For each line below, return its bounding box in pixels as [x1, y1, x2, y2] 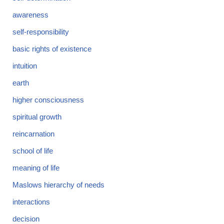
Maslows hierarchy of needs [12, 180, 104, 189]
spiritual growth [12, 112, 61, 121]
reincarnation [12, 129, 54, 138]
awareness [12, 10, 48, 19]
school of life [12, 146, 53, 155]
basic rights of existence [12, 44, 91, 53]
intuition [12, 61, 37, 70]
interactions [12, 197, 50, 206]
